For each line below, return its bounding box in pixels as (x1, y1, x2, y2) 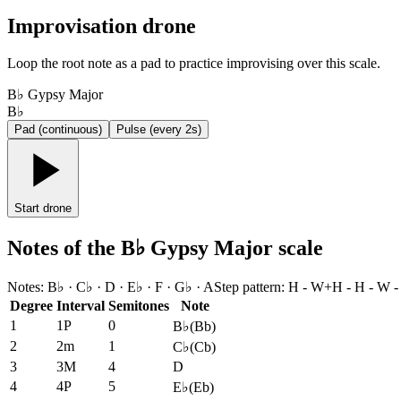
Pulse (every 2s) (116, 123, 201, 137)
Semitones (108, 298, 169, 314)
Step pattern (214, 279, 281, 295)
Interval (56, 298, 105, 314)
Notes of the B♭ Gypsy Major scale (7, 236, 323, 260)
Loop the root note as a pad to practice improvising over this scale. (7, 55, 380, 72)
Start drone (14, 201, 72, 216)
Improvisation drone (7, 13, 196, 38)
